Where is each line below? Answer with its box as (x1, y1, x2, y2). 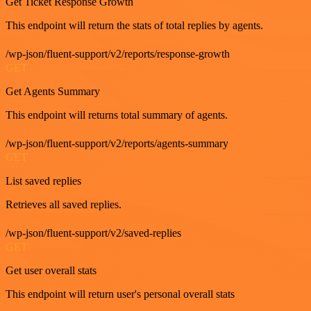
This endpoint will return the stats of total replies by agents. (6, 19, 263, 31)
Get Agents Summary (6, 85, 100, 97)
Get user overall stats (6, 264, 96, 276)
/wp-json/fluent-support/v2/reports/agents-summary (6, 137, 228, 149)
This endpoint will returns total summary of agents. (6, 108, 228, 121)
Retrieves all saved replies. (6, 198, 121, 210)
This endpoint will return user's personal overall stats (6, 287, 235, 300)
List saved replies (6, 174, 81, 187)
